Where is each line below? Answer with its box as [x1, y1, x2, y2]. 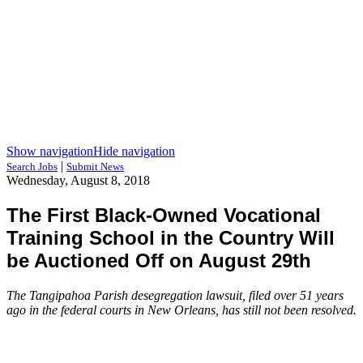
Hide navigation [93, 144, 175, 158]
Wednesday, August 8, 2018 [6, 173, 150, 187]
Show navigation [6, 144, 93, 158]
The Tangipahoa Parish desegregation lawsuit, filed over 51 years [6, 288, 344, 302]
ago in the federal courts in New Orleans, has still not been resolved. [6, 302, 357, 317]
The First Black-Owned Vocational [6, 203, 321, 226]
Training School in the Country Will [6, 226, 335, 249]
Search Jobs [6, 160, 58, 173]
